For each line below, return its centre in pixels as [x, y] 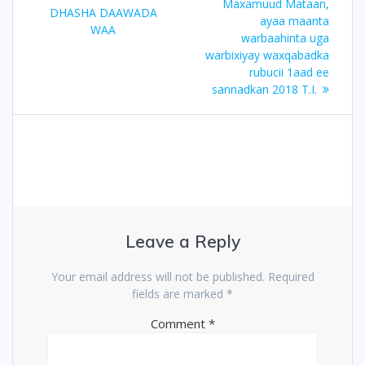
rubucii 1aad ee [289, 73]
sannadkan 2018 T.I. [264, 90]
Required [291, 277]
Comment [179, 324]
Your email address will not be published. [158, 277]
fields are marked [179, 294]
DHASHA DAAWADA [103, 12]
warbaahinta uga [285, 38]
